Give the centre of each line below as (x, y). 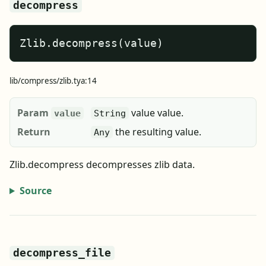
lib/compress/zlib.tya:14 (53, 81)
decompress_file (62, 253)
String (110, 113)
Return (34, 132)
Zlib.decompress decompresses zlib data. (102, 164)
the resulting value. (157, 132)
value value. (156, 113)
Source (35, 191)
